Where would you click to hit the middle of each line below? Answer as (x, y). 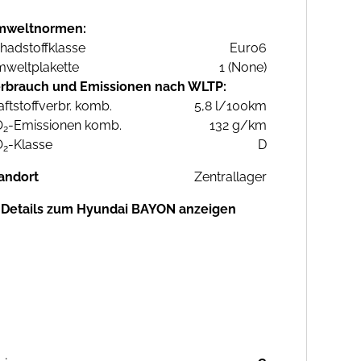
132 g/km (238, 126)
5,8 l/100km (230, 106)
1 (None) (243, 68)
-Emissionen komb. (65, 126)
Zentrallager (230, 177)
